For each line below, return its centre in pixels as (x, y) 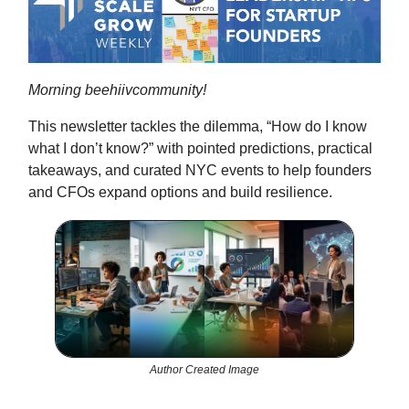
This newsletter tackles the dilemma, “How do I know (198, 127)
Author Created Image (204, 369)
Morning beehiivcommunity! (117, 90)
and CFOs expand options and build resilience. (180, 193)
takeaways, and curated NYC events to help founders (200, 171)
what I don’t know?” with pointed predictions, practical (200, 149)
